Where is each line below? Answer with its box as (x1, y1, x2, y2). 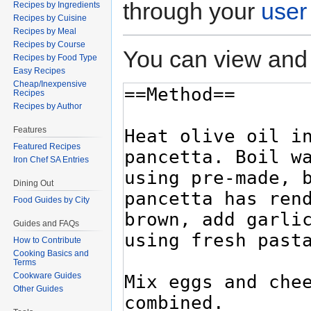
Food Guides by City (13, 194, 90, 205)
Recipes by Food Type (13, 53, 98, 63)
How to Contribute (13, 235, 82, 245)
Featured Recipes (13, 142, 81, 152)
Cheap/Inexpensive (13, 79, 87, 90)
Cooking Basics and (13, 248, 90, 258)
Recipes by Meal (13, 26, 77, 37)
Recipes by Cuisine (13, 13, 87, 24)
